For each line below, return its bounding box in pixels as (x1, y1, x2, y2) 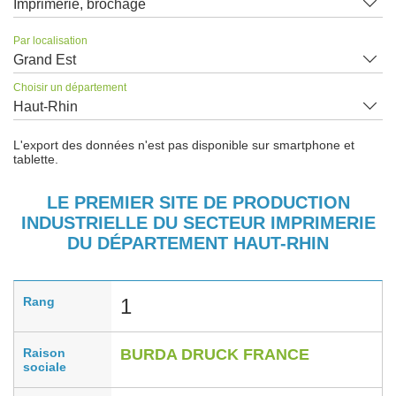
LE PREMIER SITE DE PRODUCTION (46, 192, 350, 212)
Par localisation (13, 34, 88, 47)
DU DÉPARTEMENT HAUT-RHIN (67, 232, 329, 253)
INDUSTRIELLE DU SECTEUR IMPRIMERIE (20, 212, 376, 232)
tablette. (13, 151, 58, 166)
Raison (23, 345, 65, 360)
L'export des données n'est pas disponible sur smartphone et (13, 137, 354, 152)
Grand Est (13, 51, 76, 67)
